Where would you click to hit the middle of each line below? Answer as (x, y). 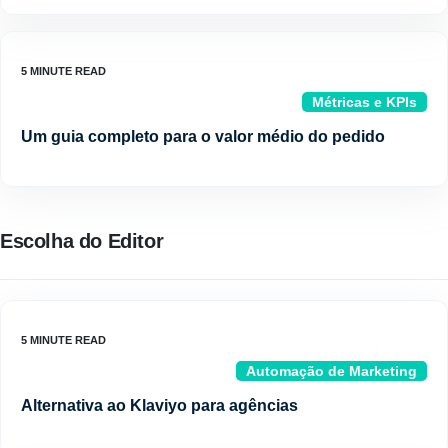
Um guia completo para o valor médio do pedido (203, 137)
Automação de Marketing (331, 371)
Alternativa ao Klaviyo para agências (159, 406)
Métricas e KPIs (364, 102)
